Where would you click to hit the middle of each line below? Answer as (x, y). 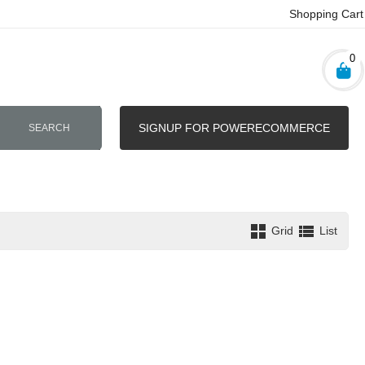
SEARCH (50, 128)
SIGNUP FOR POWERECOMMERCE (234, 128)
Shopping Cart (326, 14)
